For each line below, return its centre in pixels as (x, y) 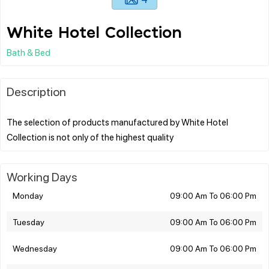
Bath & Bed (29, 52)
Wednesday (35, 248)
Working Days (42, 176)
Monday (28, 195)
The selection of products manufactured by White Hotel (117, 122)
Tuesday (29, 221)
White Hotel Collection (94, 33)
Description (36, 91)
